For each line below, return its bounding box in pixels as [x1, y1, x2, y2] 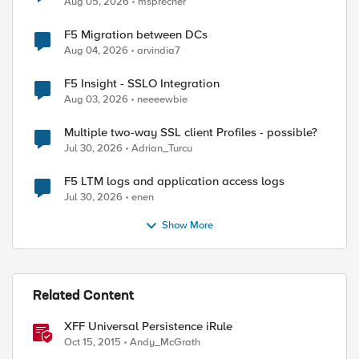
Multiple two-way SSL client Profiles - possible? [64, 125, 317, 139]
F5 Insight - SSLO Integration [64, 76, 220, 91]
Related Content [33, 290, 134, 303]
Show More [162, 219, 214, 232]
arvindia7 [137, 44, 180, 57]
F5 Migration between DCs [64, 27, 208, 42]
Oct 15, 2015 [64, 336, 121, 349]
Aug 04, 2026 [64, 44, 128, 57]
